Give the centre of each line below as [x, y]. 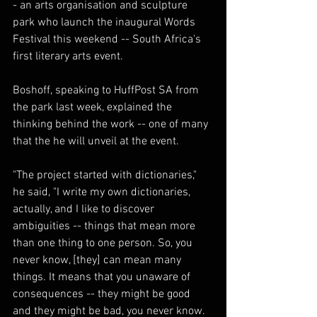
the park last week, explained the [94, 108]
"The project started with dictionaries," [106, 175]
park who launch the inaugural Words [105, 23]
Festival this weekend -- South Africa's [108, 40]
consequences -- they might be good [103, 294]
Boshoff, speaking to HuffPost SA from [107, 91]
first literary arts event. [68, 57]
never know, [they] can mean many [98, 260]
